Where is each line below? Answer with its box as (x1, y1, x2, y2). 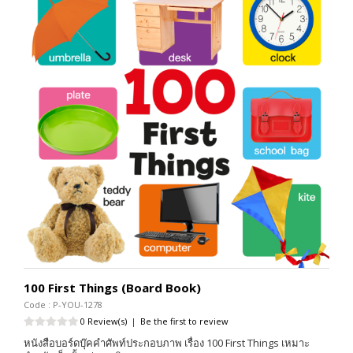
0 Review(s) (80, 315, 127, 328)
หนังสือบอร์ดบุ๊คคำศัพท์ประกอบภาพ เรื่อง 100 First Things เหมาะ (24, 336, 310, 351)
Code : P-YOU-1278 (24, 299, 102, 311)
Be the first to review (140, 315, 229, 328)
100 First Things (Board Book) (24, 280, 201, 296)
